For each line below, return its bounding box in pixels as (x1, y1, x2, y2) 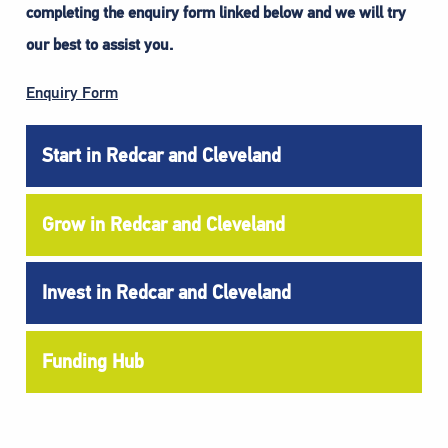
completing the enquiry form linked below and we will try (26, 3, 406, 24)
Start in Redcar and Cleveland (42, 144, 281, 168)
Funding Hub (42, 349, 144, 373)
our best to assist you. (26, 35, 173, 56)
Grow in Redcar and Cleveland (42, 212, 285, 236)
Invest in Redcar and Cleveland (42, 281, 291, 305)
